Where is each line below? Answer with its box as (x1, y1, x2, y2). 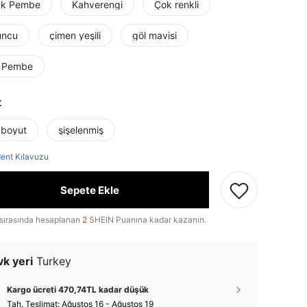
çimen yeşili (49, 29, 101, 41)
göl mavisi (132, 29, 177, 41)
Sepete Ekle (60, 183, 119, 197)
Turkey (36, 254, 71, 268)
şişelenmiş (58, 124, 103, 136)
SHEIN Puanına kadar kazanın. (87, 214, 206, 225)
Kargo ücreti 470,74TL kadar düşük (7, 284, 149, 295)
